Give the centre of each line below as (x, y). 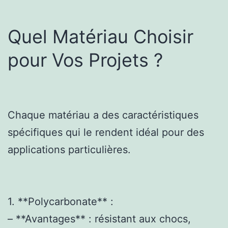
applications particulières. (69, 149)
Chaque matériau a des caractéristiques (103, 115)
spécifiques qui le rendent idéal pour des (106, 132)
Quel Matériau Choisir (101, 36)
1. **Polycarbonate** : (61, 201)
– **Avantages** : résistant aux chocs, (99, 219)
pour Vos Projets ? (85, 60)
